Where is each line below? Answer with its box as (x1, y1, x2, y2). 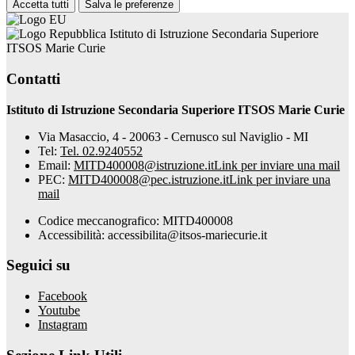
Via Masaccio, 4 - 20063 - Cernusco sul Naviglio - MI (38, 129, 308, 143)
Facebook (38, 289, 87, 303)
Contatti (6, 70, 60, 87)
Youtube (38, 303, 80, 318)
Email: (38, 158, 74, 172)
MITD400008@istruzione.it (74, 158, 214, 172)
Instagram (38, 318, 87, 332)
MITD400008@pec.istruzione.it (68, 172, 229, 186)
